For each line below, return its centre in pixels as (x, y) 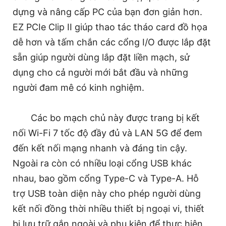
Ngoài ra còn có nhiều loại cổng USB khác (102, 163)
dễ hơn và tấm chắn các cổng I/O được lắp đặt (112, 42)
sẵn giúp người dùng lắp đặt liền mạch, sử (101, 57)
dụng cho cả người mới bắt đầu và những (100, 72)
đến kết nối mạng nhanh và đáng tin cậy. (100, 148)
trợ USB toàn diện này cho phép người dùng (107, 193)
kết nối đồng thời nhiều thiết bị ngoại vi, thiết (108, 208)
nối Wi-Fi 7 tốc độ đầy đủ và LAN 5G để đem (107, 133)
